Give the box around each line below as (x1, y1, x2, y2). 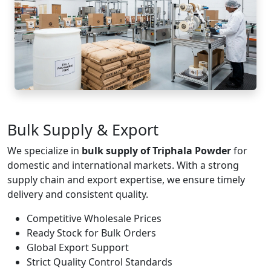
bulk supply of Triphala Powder (82, 144, 231, 158)
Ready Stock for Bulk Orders (27, 226, 156, 240)
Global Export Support (27, 241, 129, 255)
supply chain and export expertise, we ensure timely (7, 173, 245, 187)
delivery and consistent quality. (7, 188, 148, 201)
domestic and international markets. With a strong (7, 158, 239, 172)
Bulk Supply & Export (7, 119, 158, 140)
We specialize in (7, 144, 82, 158)
